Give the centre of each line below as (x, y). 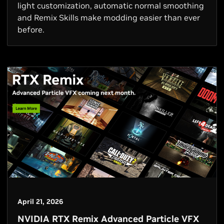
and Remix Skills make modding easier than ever (109, 18)
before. (31, 30)
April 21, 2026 (40, 201)
